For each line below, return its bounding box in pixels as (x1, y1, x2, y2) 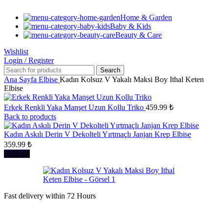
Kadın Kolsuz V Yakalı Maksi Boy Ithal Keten (60, 75, 204, 84)
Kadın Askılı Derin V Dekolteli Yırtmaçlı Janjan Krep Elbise (4, 130, 191, 139)
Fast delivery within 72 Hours (4, 192, 96, 200)
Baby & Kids (110, 22, 151, 31)
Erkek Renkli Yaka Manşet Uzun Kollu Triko (4, 103, 146, 112)
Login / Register (4, 56, 54, 65)
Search (100, 66, 120, 74)
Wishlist (4, 47, 28, 56)
